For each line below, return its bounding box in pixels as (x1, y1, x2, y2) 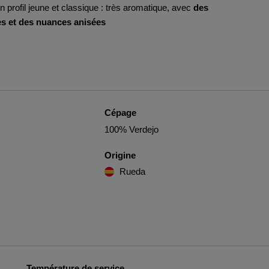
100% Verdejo (104, 124, 159, 134)
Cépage (104, 107, 136, 118)
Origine (104, 150, 136, 160)
